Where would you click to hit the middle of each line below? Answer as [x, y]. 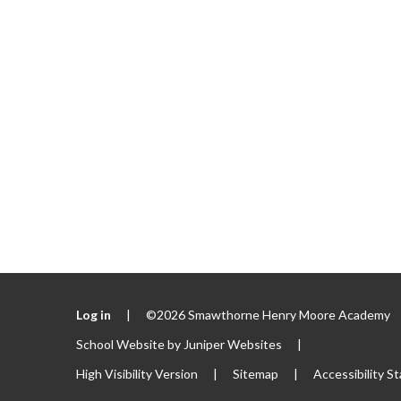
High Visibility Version [137, 374]
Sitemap [255, 374]
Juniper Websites [232, 345]
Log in [93, 315]
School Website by [129, 345]
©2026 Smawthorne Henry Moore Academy [269, 315]
